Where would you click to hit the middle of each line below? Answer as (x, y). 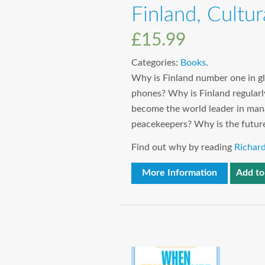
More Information (180, 173)
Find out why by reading (183, 148)
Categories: (156, 63)
